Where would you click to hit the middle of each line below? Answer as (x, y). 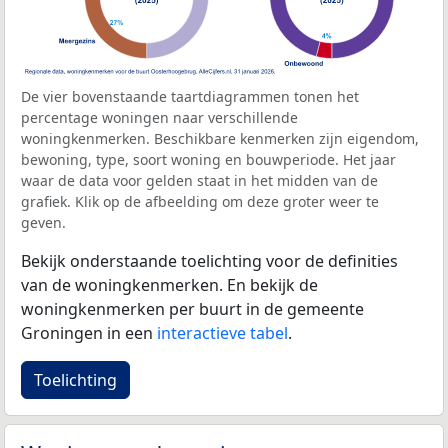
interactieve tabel (222, 333)
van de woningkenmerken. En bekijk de (169, 285)
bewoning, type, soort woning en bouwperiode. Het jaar (208, 160)
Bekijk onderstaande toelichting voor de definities (209, 261)
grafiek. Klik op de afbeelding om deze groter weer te (200, 202)
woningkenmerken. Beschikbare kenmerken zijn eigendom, (220, 139)
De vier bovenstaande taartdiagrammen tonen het (190, 97)
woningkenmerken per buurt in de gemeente (192, 309)
